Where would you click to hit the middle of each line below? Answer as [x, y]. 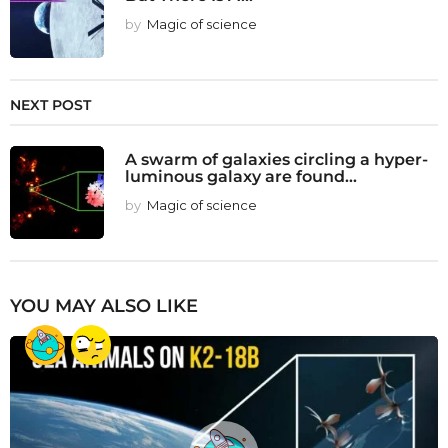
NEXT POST [50, 104]
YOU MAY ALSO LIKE [104, 305]
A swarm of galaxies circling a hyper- [276, 158]
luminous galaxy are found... [241, 175]
